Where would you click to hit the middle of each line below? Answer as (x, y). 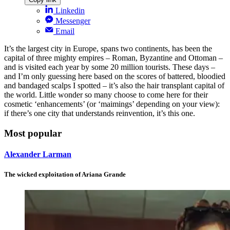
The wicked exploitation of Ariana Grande (65, 175)
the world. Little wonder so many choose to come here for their (106, 94)
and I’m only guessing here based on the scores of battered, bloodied (115, 76)
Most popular (33, 133)
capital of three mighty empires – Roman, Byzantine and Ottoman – (113, 57)
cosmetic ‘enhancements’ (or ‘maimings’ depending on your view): (112, 104)
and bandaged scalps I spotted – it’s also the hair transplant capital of (114, 85)
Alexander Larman (38, 154)
